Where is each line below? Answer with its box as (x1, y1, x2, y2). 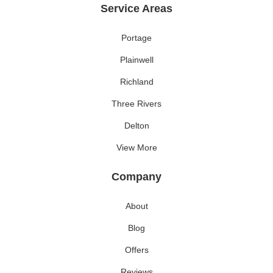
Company (112, 171, 161, 183)
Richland (119, 77, 154, 87)
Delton (124, 121, 149, 130)
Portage (121, 33, 152, 43)
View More (116, 143, 157, 152)
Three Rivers (112, 99, 161, 108)
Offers (124, 245, 149, 255)
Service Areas (101, 2, 172, 15)
